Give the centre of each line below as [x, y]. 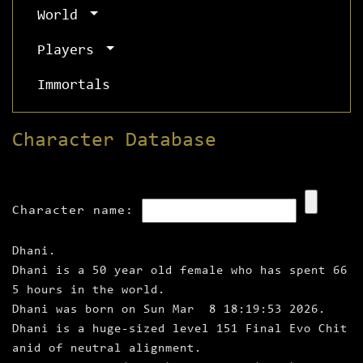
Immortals [74, 86]
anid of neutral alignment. [107, 349]
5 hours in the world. [89, 291]
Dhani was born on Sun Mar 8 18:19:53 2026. [169, 310]
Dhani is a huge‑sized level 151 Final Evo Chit [180, 330]
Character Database [114, 141]
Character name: [73, 211]
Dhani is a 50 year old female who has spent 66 [180, 271]
